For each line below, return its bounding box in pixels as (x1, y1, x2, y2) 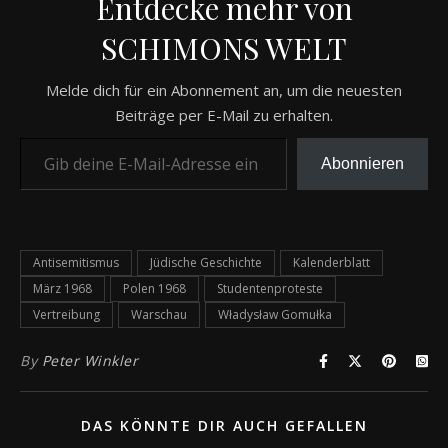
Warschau (131, 306, 187, 324)
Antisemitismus (33, 254, 119, 272)
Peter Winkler (41, 351, 138, 371)
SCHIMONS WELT (101, 28, 347, 69)
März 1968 (33, 280, 92, 298)
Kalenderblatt (293, 254, 370, 272)
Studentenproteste (217, 280, 323, 298)
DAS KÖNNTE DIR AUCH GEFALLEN (80, 416, 368, 436)
